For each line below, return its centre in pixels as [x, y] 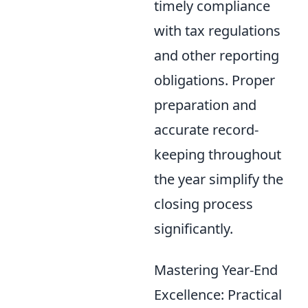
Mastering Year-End [216, 269]
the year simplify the [219, 179]
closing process [203, 203]
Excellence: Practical [218, 294]
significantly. [194, 228]
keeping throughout [218, 154]
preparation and [205, 104]
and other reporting [217, 55]
